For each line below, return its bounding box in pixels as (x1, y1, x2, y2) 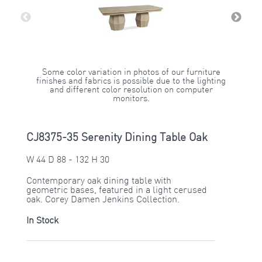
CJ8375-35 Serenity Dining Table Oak (26, 133, 208, 144)
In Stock (26, 216, 58, 226)
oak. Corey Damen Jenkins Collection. (26, 195, 180, 205)
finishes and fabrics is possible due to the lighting (36, 77, 226, 87)
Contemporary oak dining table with (26, 177, 171, 187)
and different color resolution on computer (49, 86, 213, 95)
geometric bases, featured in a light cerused (26, 186, 207, 196)
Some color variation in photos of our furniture (42, 68, 220, 78)
